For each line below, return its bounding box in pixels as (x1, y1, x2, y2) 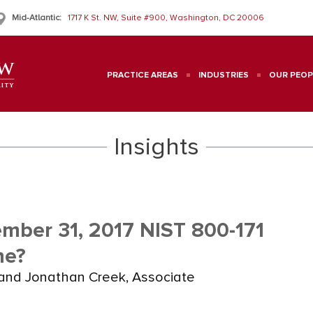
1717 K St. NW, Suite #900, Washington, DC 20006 (68, 13, 264, 23)
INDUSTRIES (198, 70, 249, 80)
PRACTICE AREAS (107, 70, 178, 80)
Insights (114, 132, 199, 161)
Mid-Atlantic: (12, 13, 61, 23)
